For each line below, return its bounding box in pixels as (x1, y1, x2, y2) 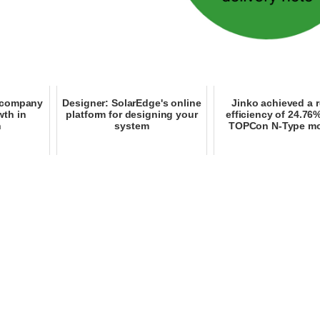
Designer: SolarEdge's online (62, 97, 201, 109)
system (114, 120, 149, 132)
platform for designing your (66, 109, 198, 121)
